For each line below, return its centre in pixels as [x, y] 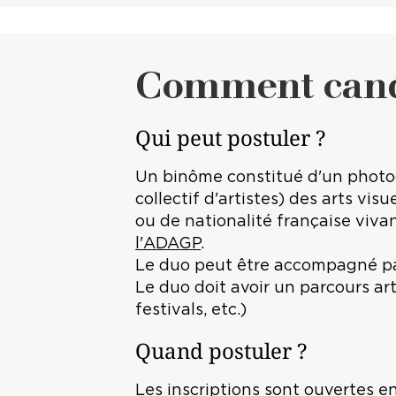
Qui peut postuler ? [231, 137]
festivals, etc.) [191, 310]
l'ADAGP [168, 244]
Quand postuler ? [221, 350]
